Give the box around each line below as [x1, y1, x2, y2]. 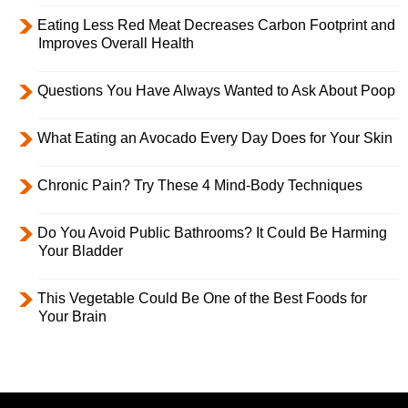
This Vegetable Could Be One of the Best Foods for [37, 291, 367, 307]
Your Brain [38, 309, 107, 325]
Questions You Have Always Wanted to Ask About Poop [37, 83, 395, 99]
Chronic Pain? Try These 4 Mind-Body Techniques [37, 178, 362, 194]
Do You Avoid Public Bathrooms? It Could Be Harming [37, 225, 387, 241]
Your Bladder [38, 243, 123, 260]
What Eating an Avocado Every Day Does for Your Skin [37, 130, 393, 147]
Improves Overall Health [38, 36, 194, 52]
